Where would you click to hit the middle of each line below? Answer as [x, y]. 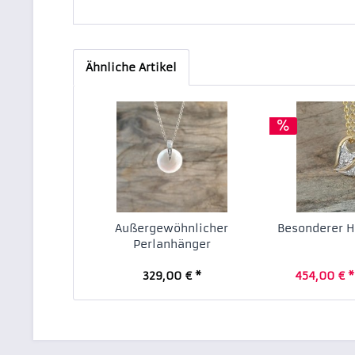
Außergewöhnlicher [172, 228]
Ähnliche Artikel [131, 67]
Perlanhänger [172, 244]
